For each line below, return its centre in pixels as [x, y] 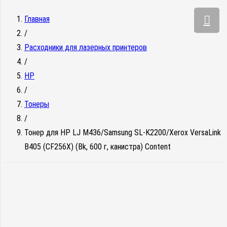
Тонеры [37, 104]
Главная [37, 19]
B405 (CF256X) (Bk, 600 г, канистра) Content [98, 147]
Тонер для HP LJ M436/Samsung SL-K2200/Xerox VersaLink [123, 133]
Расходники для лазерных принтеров [86, 47]
